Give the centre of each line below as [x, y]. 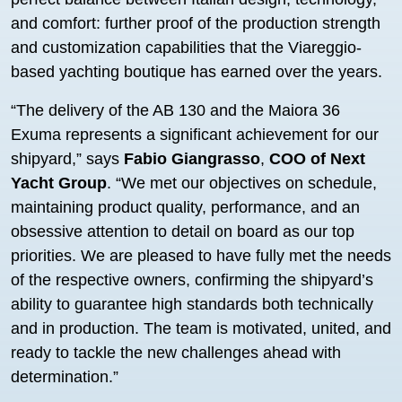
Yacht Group [59, 183]
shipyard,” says [67, 159]
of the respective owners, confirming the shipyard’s [192, 280]
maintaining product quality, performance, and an [185, 207]
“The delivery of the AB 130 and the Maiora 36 [175, 110]
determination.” [65, 377]
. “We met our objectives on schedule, [242, 183]
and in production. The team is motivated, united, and [201, 328]
